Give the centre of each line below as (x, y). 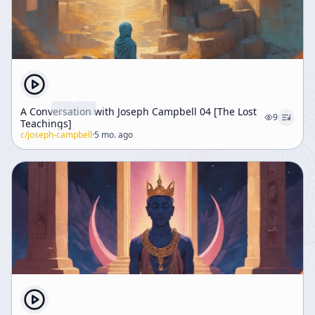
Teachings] (46, 123)
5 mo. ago (114, 135)
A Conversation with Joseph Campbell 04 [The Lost (139, 111)
